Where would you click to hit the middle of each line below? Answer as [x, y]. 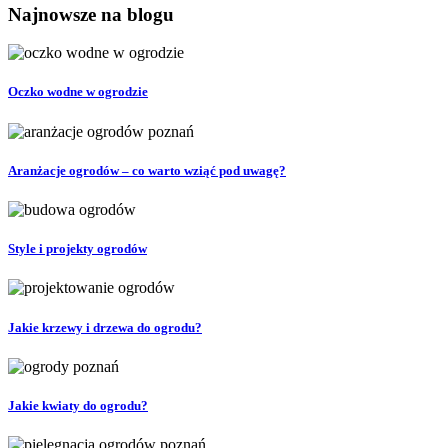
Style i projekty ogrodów [77, 249]
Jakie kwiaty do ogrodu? [78, 405]
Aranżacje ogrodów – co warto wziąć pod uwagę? [147, 170]
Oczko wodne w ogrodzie [78, 92]
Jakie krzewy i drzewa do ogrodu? [105, 327]
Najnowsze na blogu [91, 14]
